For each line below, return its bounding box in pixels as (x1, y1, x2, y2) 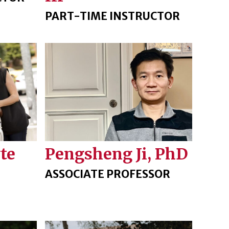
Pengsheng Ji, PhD (44, 144, 188, 164)
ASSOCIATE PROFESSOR (44, 167, 170, 181)
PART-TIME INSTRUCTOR (44, 9, 180, 24)
